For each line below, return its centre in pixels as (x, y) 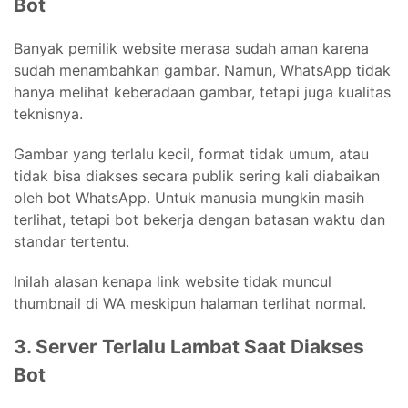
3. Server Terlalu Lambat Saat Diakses (189, 346)
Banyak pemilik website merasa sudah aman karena (191, 48)
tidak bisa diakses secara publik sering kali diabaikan (197, 175)
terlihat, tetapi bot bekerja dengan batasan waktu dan (199, 219)
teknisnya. (48, 113)
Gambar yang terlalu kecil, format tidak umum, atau (191, 153)
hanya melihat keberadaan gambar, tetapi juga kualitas (202, 92)
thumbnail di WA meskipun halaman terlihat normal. (190, 303)
